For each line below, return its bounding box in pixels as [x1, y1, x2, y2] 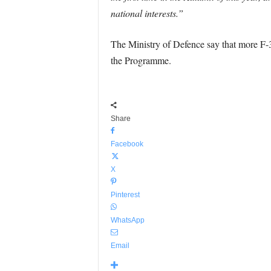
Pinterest [110, 191, 140, 199]
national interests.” [110, 7, 183, 19]
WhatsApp [110, 216, 145, 224]
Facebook [110, 140, 143, 148]
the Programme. [110, 54, 171, 67]
